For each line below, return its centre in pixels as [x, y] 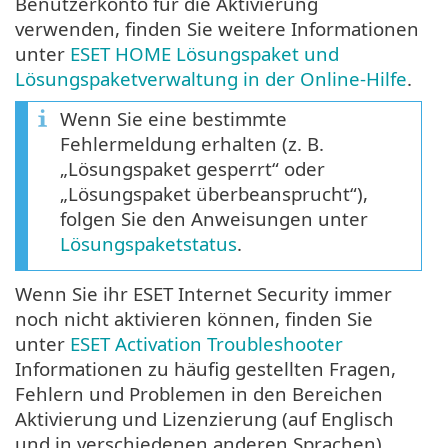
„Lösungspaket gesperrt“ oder [192, 169]
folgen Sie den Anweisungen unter [214, 219]
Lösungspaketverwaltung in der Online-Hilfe [211, 79]
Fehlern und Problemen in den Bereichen [199, 394]
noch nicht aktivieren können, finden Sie [194, 319]
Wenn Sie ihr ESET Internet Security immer [203, 294]
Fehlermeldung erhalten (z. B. [192, 144]
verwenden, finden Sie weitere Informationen [217, 29]
